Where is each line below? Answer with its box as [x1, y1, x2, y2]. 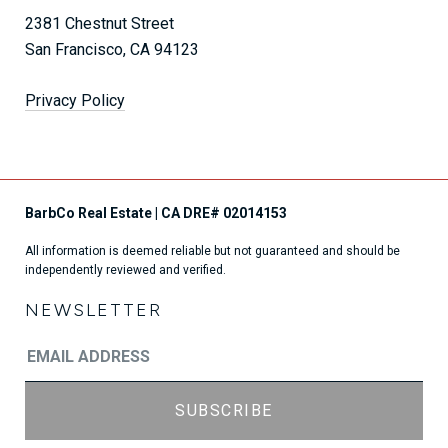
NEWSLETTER [25, 299, 162, 322]
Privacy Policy [25, 91, 125, 111]
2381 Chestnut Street [25, 14, 174, 34]
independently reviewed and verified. [25, 263, 226, 278]
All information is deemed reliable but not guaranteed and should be [25, 244, 400, 259]
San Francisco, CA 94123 [25, 40, 199, 60]
